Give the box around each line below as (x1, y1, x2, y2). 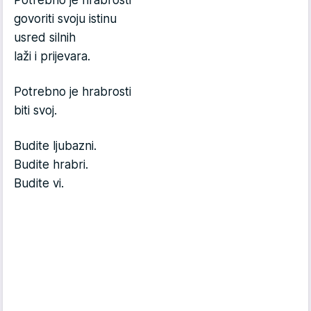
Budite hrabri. (14, 158, 88, 171)
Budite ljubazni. (14, 139, 96, 153)
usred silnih (14, 31, 76, 44)
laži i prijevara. (14, 49, 90, 63)
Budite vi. (14, 176, 64, 190)
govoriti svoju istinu (14, 12, 117, 26)
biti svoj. (14, 103, 57, 117)
